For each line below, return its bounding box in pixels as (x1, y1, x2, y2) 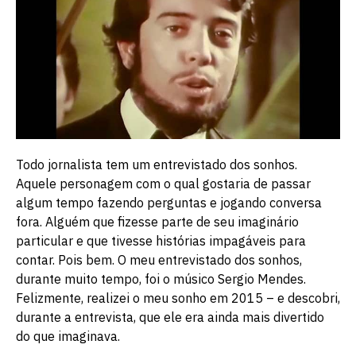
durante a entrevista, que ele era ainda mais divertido (16, 308, 324, 325)
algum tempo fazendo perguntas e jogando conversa (16, 194, 322, 211)
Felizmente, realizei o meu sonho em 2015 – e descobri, (16, 289, 340, 306)
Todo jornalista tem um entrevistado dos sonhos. (16, 156, 297, 172)
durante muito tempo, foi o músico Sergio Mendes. (16, 270, 306, 287)
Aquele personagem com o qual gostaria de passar (16, 175, 311, 192)
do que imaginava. (16, 327, 120, 344)
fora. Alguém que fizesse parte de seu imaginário (16, 213, 299, 230)
